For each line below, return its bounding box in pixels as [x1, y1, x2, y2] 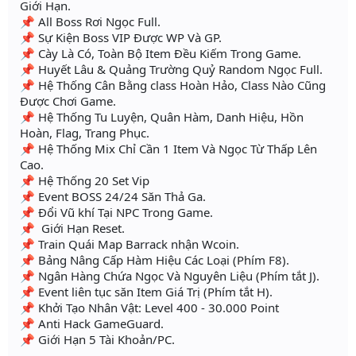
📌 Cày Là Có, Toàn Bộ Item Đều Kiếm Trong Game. [20, 45, 301, 62]
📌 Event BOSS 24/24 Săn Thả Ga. [20, 188, 206, 205]
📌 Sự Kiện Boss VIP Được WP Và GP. [20, 29, 222, 46]
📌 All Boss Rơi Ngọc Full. [20, 14, 161, 30]
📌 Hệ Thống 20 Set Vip [20, 172, 153, 189]
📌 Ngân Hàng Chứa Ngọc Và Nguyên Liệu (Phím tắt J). [20, 268, 319, 284]
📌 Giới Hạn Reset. [20, 220, 125, 237]
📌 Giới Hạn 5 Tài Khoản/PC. [20, 331, 175, 348]
